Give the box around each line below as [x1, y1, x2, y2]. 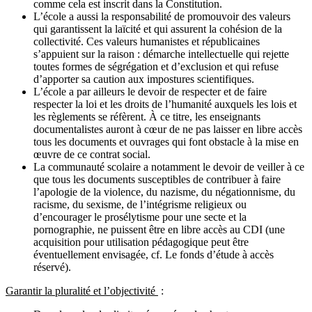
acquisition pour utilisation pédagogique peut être [33, 236, 249, 249]
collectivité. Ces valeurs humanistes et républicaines [33, 36, 260, 48]
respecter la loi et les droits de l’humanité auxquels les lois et [33, 98, 297, 111]
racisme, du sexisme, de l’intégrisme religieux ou [33, 198, 247, 211]
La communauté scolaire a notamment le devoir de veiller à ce [33, 161, 304, 173]
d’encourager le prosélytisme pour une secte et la [33, 211, 247, 224]
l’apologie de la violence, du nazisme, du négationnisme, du [33, 186, 295, 198]
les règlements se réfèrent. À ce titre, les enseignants [33, 111, 260, 123]
